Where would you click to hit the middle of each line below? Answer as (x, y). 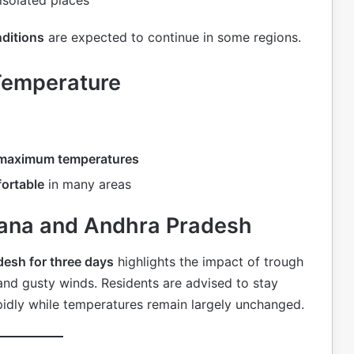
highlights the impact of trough (209, 261)
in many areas (88, 185)
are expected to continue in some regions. (173, 37)
